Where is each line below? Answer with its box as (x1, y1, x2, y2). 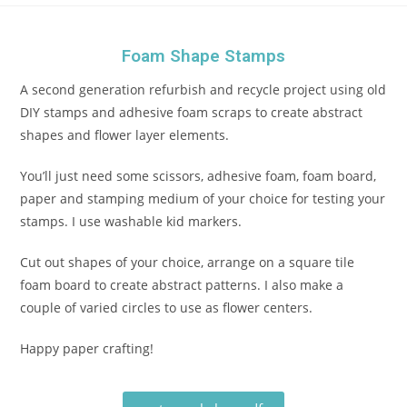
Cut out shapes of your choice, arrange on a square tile (20, 253, 355, 271)
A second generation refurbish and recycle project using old (20, 80, 387, 98)
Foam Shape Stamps (122, 45, 285, 66)
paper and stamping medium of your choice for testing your (20, 189, 386, 207)
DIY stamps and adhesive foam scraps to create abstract (20, 103, 363, 121)
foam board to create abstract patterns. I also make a (20, 275, 344, 293)
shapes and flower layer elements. (20, 125, 230, 144)
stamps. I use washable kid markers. (20, 212, 243, 230)
